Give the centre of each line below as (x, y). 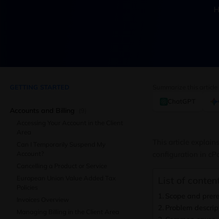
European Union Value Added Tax (66, 178)
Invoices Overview (43, 199)
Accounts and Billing (43, 110)
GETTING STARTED (40, 87)
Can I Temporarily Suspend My (61, 144)
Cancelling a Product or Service (62, 166)
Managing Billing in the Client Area (68, 212)
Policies (27, 187)
